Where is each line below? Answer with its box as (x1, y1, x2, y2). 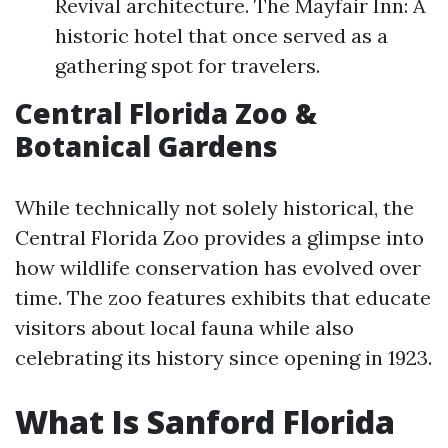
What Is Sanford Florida (15, 400, 395, 443)
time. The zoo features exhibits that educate (15, 285, 431, 310)
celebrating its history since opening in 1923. (15, 345, 432, 370)
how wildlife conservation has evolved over (15, 255, 421, 280)
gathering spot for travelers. (55, 53, 320, 78)
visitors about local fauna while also (15, 315, 354, 340)
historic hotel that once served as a (55, 23, 388, 48)
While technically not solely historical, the (15, 195, 414, 220)
